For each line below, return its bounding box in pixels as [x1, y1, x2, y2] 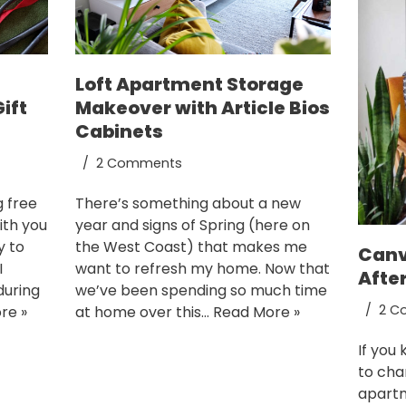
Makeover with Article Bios [74, 95, 330, 121]
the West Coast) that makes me [74, 237, 307, 258]
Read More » [212, 302, 300, 324]
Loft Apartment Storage [74, 72, 304, 98]
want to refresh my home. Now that [74, 258, 330, 280]
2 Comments [95, 154, 182, 173]
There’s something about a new [74, 193, 301, 215]
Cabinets [74, 119, 163, 145]
